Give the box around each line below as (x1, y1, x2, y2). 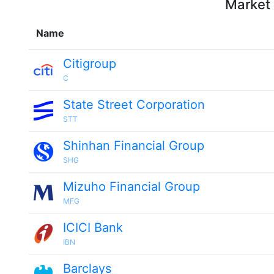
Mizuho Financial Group (63, 179, 200, 194)
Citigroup (63, 56, 116, 71)
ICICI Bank (63, 220, 123, 235)
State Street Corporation (63, 97, 205, 112)
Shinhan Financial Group (63, 138, 204, 153)
